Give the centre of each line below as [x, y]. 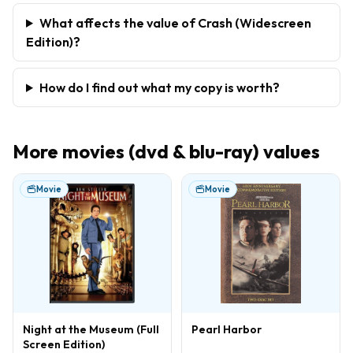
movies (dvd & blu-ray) [161, 151]
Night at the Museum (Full [91, 329]
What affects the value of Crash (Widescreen [175, 22]
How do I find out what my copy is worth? [159, 87]
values [290, 151]
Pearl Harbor [227, 329]
